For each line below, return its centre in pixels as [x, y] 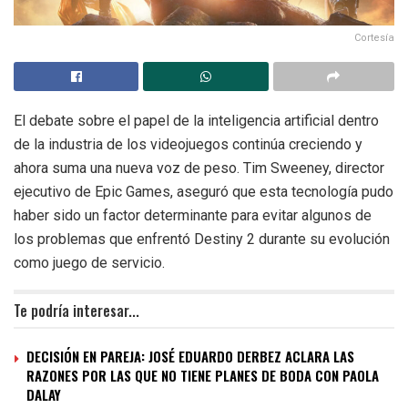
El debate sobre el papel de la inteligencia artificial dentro [196, 120]
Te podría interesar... [76, 310]
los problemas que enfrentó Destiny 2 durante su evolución [202, 239]
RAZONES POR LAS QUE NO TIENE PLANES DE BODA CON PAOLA [203, 375]
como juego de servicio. [89, 262]
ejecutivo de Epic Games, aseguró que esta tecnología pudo [204, 191]
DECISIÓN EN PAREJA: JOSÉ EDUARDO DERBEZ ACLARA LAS [190, 356]
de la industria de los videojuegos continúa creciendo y [188, 144]
